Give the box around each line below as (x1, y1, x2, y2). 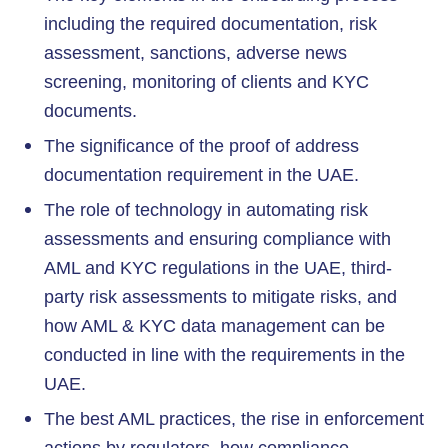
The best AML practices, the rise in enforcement (44, 408, 424, 429)
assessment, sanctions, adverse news (44, 42, 347, 63)
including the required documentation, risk (44, 13, 377, 34)
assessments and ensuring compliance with (44, 228, 391, 249)
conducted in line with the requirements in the (44, 344, 405, 365)
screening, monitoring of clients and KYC (44, 71, 369, 92)
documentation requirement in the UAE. (44, 164, 359, 185)
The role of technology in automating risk (44, 199, 368, 220)
